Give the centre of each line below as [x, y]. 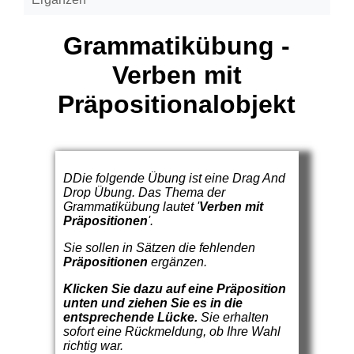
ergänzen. [177, 262]
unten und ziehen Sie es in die [153, 303]
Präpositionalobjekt [177, 105]
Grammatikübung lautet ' [131, 207]
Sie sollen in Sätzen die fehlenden [159, 248]
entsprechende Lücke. [130, 318]
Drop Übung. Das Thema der [144, 193]
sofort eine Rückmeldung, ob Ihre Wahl [171, 332]
